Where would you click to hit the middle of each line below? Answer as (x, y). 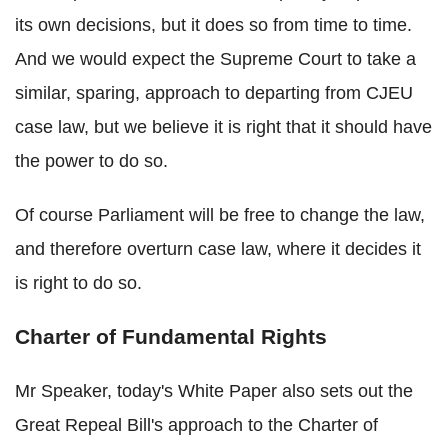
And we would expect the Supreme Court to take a (215, 59)
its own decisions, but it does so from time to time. (213, 25)
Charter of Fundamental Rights (171, 337)
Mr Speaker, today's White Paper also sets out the (214, 391)
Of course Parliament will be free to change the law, (220, 215)
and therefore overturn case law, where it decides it (218, 249)
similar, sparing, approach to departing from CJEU (214, 93)
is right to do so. (78, 283)
